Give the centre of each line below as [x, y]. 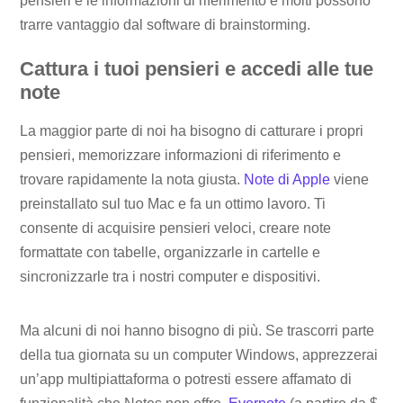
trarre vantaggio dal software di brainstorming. [166, 25]
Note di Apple [287, 180]
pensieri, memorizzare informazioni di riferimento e [181, 156]
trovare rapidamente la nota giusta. [132, 180]
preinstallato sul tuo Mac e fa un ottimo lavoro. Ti [173, 204]
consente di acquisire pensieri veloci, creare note [176, 228]
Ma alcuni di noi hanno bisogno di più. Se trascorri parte [197, 331]
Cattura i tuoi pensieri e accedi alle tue [197, 69]
